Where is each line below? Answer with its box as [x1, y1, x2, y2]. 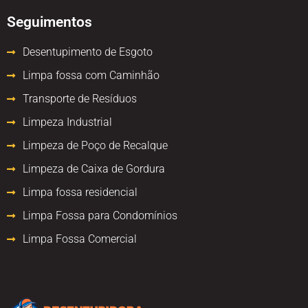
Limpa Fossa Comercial [22, 232, 137, 245]
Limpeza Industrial [22, 115, 112, 129]
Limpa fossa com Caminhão [22, 68, 159, 82]
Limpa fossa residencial [22, 185, 137, 199]
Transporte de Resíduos [22, 91, 137, 105]
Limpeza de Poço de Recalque [22, 138, 168, 152]
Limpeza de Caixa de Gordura [22, 162, 165, 175]
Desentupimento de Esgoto [22, 45, 153, 58]
